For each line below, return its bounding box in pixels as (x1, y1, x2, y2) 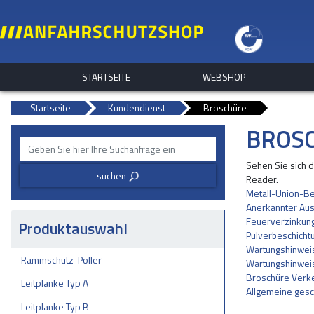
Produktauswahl (18, 217, 128, 241)
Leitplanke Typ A (20, 275, 88, 291)
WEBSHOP (202, 69, 245, 84)
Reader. (246, 171, 278, 186)
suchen (96, 168, 126, 183)
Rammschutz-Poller (20, 252, 102, 267)
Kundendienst (108, 100, 166, 116)
